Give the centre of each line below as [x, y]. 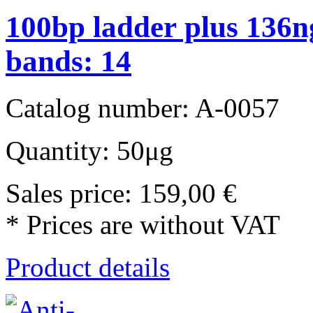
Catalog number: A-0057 [143, 108]
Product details [88, 268]
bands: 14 [68, 61]
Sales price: [72, 194]
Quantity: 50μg [89, 151]
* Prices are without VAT [143, 225]
